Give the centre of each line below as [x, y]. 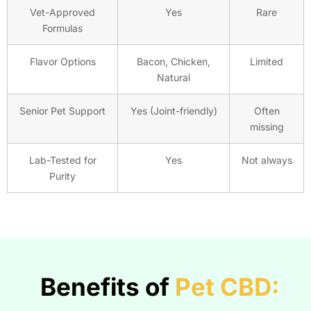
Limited [267, 62]
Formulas [62, 28]
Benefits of [107, 287]
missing [267, 127]
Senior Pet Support [62, 111]
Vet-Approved [62, 12]
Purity [62, 176]
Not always [267, 160]
